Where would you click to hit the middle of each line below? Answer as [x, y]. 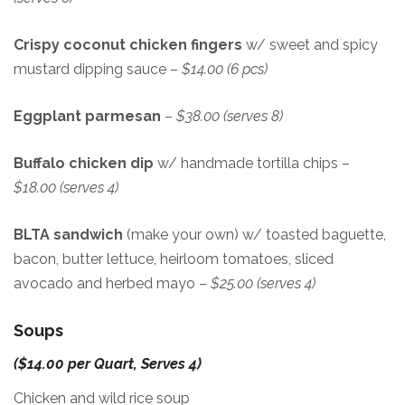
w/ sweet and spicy [310, 45]
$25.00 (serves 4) [263, 283]
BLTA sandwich [70, 235]
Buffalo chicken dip [84, 163]
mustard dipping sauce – [98, 69]
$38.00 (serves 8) [230, 116]
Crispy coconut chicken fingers [128, 45]
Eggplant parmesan [87, 116]
